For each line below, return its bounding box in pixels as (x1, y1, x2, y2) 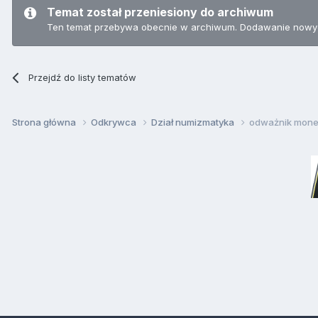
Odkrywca (91, 116, 138, 128)
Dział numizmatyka (151, 116, 236, 128)
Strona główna (12, 116, 78, 128)
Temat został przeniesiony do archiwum (47, 4, 273, 19)
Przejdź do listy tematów (28, 71, 137, 83)
